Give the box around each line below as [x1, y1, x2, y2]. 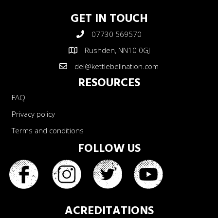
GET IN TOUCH [70, 9, 148, 28]
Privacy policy [12, 109, 55, 119]
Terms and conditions [12, 125, 84, 135]
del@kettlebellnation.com [74, 61, 159, 71]
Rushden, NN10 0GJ [84, 45, 150, 55]
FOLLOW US [77, 139, 141, 158]
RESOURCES [78, 73, 140, 92]
